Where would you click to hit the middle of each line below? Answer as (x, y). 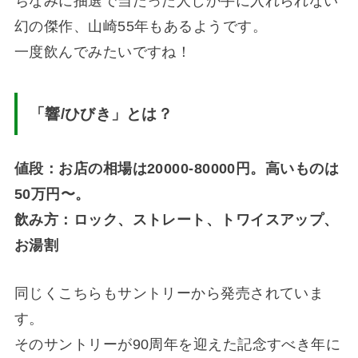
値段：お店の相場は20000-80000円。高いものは (177, 168)
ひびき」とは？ (119, 113)
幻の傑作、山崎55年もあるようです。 (141, 27)
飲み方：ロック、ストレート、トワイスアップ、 (176, 219)
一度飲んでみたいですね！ (103, 52)
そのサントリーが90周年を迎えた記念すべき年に (177, 345)
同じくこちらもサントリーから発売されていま (169, 294)
